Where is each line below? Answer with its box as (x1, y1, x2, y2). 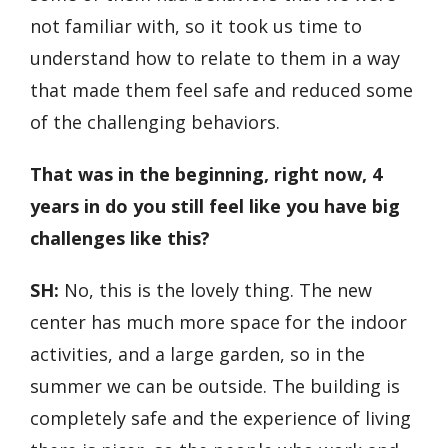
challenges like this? (30, 226, 213, 251)
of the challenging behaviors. (30, 110, 286, 135)
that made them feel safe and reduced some (30, 78, 413, 103)
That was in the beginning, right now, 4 (30, 162, 382, 187)
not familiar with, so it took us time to (30, 14, 362, 39)
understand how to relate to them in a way (30, 46, 400, 71)
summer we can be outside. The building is (30, 374, 400, 399)
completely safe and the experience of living (30, 406, 411, 431)
